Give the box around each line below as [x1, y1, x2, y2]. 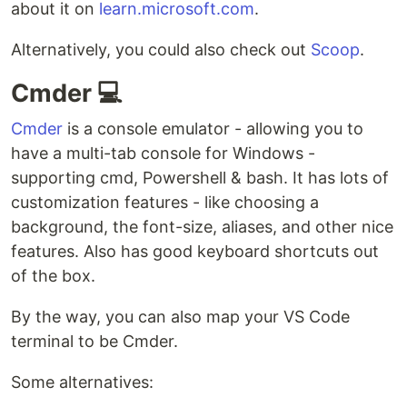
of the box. [11, 265, 95, 285]
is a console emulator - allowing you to [63, 118, 363, 138]
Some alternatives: [11, 372, 154, 392]
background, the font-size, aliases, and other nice [11, 216, 393, 236]
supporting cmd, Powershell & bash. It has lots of [11, 167, 389, 187]
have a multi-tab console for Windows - [11, 143, 315, 163]
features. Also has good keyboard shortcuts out [11, 241, 379, 261]
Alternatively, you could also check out [11, 39, 311, 59]
